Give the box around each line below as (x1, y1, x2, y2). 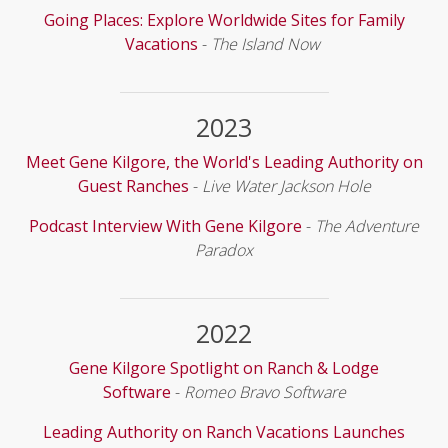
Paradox (195, 239, 253, 261)
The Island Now (210, 33, 324, 55)
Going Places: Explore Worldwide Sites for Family (43, 9, 405, 31)
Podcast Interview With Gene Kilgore (29, 215, 302, 237)
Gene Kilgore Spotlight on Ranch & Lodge (69, 357, 379, 379)
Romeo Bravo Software (183, 381, 346, 403)
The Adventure (315, 215, 419, 237)
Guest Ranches (77, 175, 189, 197)
